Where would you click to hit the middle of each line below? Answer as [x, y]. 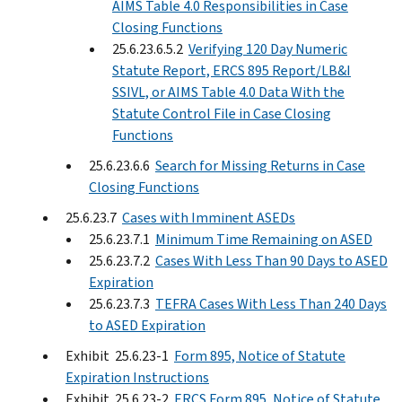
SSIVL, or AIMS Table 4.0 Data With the [228, 92]
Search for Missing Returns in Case [260, 165]
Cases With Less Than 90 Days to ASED [271, 260]
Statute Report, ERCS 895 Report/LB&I [232, 70]
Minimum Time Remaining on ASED [264, 239]
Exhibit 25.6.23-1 [120, 355]
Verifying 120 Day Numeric [268, 48]
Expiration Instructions [137, 377]
